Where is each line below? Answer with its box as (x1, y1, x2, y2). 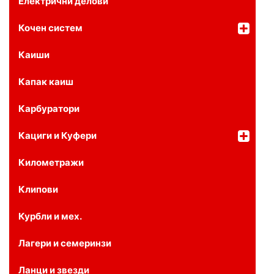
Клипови (18, 183, 58, 196)
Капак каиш (18, 76, 73, 88)
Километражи (18, 157, 84, 169)
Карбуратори (18, 103, 80, 115)
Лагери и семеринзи (18, 237, 111, 250)
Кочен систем (18, 22, 83, 34)
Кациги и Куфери (18, 130, 97, 142)
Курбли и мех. (18, 210, 82, 223)
